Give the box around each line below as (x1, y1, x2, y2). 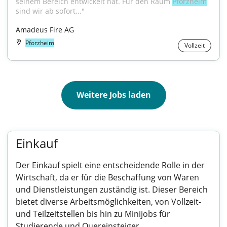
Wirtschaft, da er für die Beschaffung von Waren (16, 172, 199, 183)
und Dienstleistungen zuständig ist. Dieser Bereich (16, 184, 208, 195)
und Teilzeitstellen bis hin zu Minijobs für (16, 208, 170, 219)
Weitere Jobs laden (76, 89, 151, 100)
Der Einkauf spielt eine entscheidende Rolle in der (16, 160, 205, 171)
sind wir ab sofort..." (16, 6, 85, 16)
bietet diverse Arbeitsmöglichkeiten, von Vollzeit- (16, 196, 201, 207)
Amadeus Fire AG (16, 25, 74, 34)
